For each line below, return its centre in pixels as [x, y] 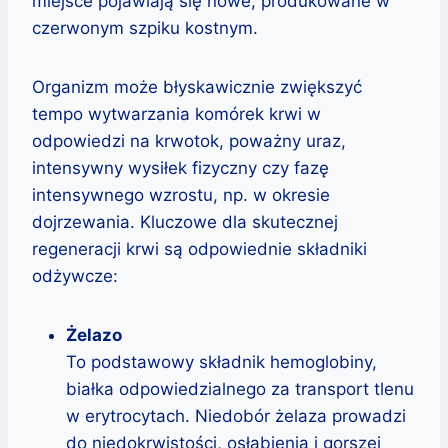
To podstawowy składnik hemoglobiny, [221, 361]
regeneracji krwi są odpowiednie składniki [199, 248]
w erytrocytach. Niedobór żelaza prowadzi [236, 415]
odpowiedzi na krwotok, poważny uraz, [189, 140]
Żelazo [94, 334]
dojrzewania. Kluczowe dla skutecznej [185, 221]
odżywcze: [75, 275]
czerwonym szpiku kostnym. [145, 27]
